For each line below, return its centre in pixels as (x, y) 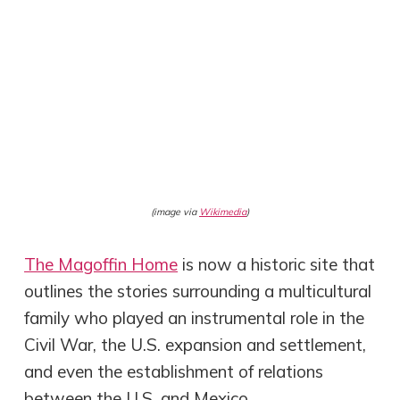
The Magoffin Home (101, 264)
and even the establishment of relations (174, 371)
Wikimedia (222, 212)
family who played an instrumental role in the (195, 317)
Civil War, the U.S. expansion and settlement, (196, 344)
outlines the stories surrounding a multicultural (198, 291)
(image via (175, 212)
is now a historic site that (277, 264)
